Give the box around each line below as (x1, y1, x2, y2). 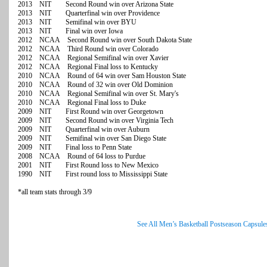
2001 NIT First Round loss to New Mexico (18, 161, 159, 170)
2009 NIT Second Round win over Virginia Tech (18, 116, 173, 125)
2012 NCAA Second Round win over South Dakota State (18, 36, 192, 45)
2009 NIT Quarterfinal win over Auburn (18, 125, 150, 134)
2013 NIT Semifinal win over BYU (18, 18, 136, 27)
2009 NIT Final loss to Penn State (18, 143, 132, 152)
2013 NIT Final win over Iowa (18, 27, 123, 36)
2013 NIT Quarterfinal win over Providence (18, 9, 160, 18)
